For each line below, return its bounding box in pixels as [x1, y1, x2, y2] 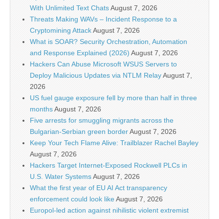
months [30, 105, 53, 113]
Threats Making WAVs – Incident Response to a [30, 15, 177, 23]
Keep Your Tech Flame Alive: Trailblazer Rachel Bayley [30, 139, 198, 147]
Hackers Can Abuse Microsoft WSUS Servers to [30, 60, 177, 68]
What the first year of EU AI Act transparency [30, 184, 167, 192]
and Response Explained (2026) [30, 49, 130, 57]
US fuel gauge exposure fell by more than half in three [30, 94, 197, 102]
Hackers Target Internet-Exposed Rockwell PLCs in [30, 161, 187, 170]
